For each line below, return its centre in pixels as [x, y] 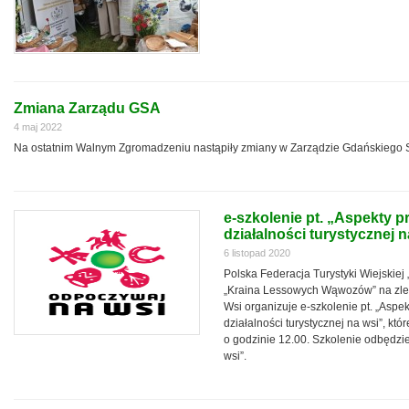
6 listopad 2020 [257, 253]
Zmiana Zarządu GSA [87, 108]
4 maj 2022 [38, 127]
